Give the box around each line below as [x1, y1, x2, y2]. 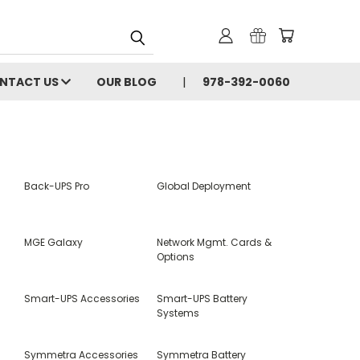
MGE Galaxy [23, 235, 83, 249]
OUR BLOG [96, 74, 157, 90]
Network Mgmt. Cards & [157, 235, 272, 249]
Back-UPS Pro [23, 179, 89, 193]
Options [157, 250, 195, 264]
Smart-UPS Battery [157, 292, 248, 305]
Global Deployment [157, 179, 252, 193]
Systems [157, 306, 200, 320]
